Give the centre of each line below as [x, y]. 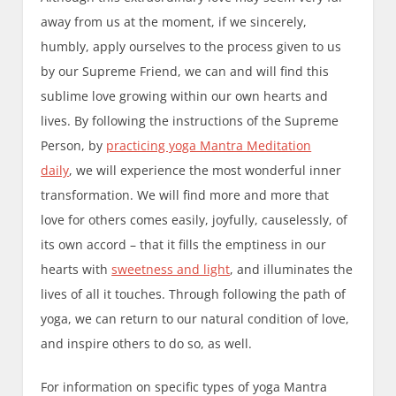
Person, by [74, 146]
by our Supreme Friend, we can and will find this [185, 72]
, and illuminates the [292, 270]
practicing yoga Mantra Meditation [209, 146]
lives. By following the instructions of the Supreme [190, 121]
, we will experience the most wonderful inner [206, 171]
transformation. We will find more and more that [185, 195]
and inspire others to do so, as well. [147, 344]
